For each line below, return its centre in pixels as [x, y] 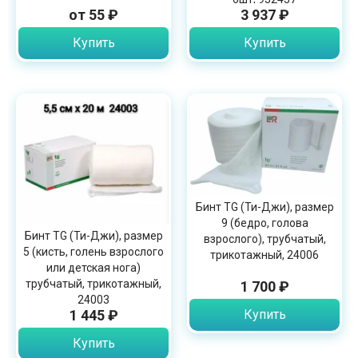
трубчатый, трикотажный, [93, 283]
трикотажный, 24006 [265, 255]
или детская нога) [93, 267]
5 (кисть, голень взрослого [93, 251]
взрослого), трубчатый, [265, 239]
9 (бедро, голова [265, 223]
